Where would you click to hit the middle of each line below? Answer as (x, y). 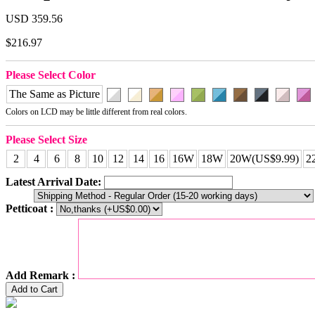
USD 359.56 (34, 19)
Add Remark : (40, 276)
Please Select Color (51, 75)
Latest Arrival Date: (53, 182)
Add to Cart (34, 290)
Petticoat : (30, 209)
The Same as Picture (54, 94)
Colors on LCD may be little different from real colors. (96, 112)
